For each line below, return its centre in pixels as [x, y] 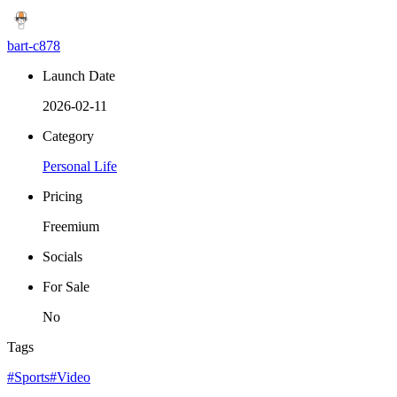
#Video [70, 377]
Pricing [62, 196]
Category [68, 136]
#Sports [28, 377]
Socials [62, 256]
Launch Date [79, 75]
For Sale [66, 286]
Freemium [71, 226]
